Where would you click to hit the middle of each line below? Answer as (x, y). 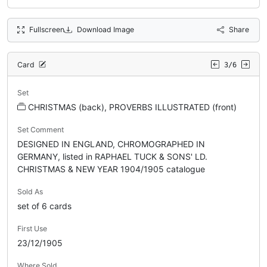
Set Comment (41, 129)
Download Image (105, 29)
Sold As (30, 191)
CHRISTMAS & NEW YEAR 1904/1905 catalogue (111, 169)
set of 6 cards (44, 206)
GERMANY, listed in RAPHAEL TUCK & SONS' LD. (112, 156)
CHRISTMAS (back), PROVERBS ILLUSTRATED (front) (132, 107)
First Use (32, 228)
